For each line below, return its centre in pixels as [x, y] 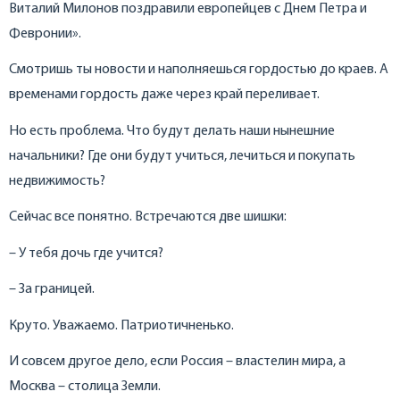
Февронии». [45, 33]
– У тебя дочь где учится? [86, 253]
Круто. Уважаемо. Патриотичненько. [121, 325]
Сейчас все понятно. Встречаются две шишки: [148, 217]
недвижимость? [57, 181]
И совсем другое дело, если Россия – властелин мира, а [177, 362]
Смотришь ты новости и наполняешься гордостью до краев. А [199, 70]
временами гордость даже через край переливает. [164, 95]
